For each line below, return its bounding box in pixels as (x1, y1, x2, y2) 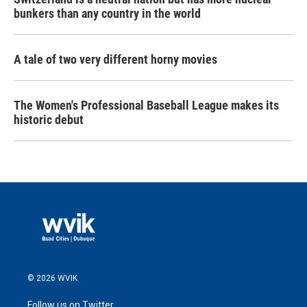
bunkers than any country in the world (14, 6, 201, 21)
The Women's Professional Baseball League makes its (14, 98, 279, 112)
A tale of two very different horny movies (14, 52, 217, 66)
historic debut (14, 112, 84, 127)
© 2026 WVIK (27, 273, 77, 283)
